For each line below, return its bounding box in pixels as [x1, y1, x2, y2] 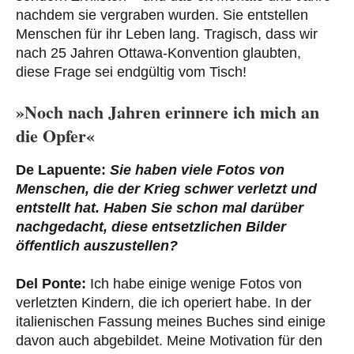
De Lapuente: [16, 162, 106, 179]
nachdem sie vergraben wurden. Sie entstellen [16, 6, 308, 23]
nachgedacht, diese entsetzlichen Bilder [16, 219, 286, 235]
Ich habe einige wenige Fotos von [86, 276, 302, 292]
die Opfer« [16, 122, 95, 149]
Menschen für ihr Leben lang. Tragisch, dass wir [16, 25, 318, 42]
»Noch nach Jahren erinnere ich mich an [16, 98, 319, 125]
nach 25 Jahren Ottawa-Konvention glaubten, [16, 44, 301, 61]
